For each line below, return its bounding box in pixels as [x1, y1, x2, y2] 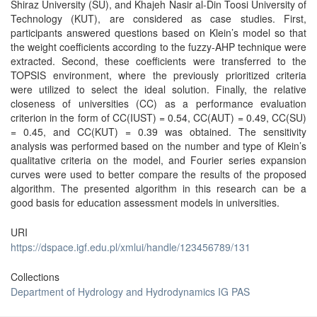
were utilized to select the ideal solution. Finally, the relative [11, 82, 306, 96]
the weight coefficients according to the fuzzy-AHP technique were [11, 40, 306, 54]
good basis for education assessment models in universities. [11, 195, 279, 209]
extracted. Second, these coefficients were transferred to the [11, 54, 306, 68]
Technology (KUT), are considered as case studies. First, [11, 11, 306, 25]
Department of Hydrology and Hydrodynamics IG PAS [11, 284, 250, 299]
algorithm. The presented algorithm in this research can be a [11, 181, 306, 195]
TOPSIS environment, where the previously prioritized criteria [11, 68, 306, 82]
